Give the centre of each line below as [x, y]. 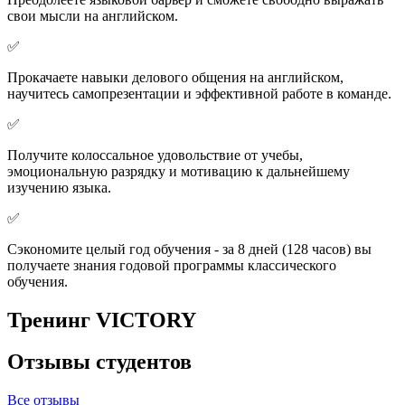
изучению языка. [59, 187]
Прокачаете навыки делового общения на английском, [175, 77]
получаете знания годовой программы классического [172, 265]
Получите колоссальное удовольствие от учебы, [155, 155]
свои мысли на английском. [93, 15]
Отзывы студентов [99, 362]
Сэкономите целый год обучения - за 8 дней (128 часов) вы [189, 249]
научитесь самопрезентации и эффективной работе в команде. [199, 93]
